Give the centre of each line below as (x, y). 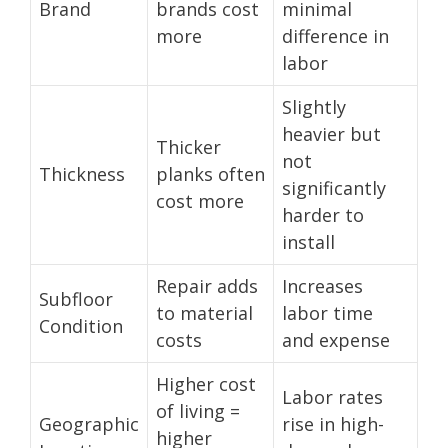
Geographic (89, 423)
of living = (198, 410)
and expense (336, 339)
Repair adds (207, 285)
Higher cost (206, 383)
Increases (322, 285)
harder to (323, 214)
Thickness (82, 173)
